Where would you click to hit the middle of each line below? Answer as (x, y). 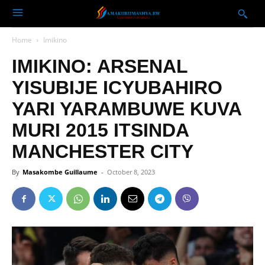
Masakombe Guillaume (60, 172)
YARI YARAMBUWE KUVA (127, 109)
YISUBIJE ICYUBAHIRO (117, 88)
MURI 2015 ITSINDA (100, 130)
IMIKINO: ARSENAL (100, 66)
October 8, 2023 (131, 172)
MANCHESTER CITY (103, 151)
